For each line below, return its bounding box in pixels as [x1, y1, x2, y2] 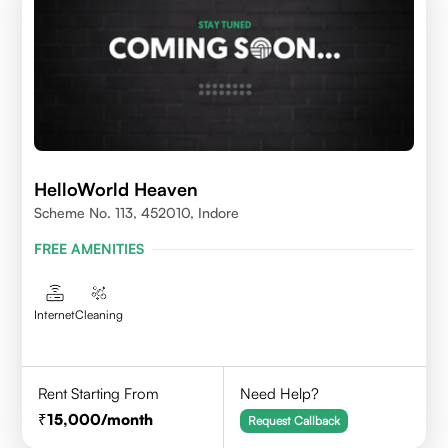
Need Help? [240, 384, 320, 404]
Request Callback [248, 413, 341, 429]
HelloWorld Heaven [34, 178, 199, 201]
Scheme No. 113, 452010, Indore [34, 204, 240, 222]
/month [101, 410, 154, 430]
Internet [34, 307, 76, 323]
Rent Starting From [38, 384, 160, 404]
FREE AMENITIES [34, 240, 145, 258]
